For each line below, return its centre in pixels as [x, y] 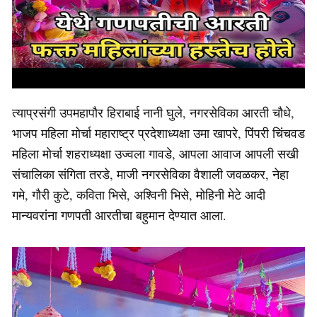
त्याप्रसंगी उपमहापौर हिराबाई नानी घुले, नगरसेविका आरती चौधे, [153, 112]
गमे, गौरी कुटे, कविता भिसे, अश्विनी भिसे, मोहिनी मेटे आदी [139, 194]
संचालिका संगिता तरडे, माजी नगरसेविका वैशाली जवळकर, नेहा [150, 174]
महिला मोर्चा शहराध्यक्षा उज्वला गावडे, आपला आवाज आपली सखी [155, 153]
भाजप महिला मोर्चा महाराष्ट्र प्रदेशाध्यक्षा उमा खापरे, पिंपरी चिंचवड [158, 133]
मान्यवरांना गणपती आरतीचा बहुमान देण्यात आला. [119, 215]
